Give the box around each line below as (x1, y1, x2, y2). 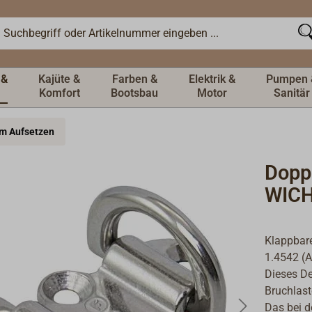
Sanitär (274, 86, 310, 100)
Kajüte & (38, 72, 80, 86)
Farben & (111, 72, 157, 86)
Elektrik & (189, 72, 235, 86)
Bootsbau (111, 86, 158, 100)
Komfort (38, 86, 80, 100)
